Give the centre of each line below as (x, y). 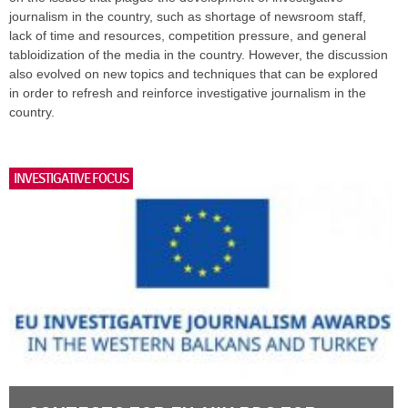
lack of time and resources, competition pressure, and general (188, 36)
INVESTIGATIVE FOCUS (71, 179)
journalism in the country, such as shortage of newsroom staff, (188, 17)
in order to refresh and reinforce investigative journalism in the (188, 93)
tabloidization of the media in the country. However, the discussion (199, 55)
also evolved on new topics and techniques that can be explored (194, 74)
